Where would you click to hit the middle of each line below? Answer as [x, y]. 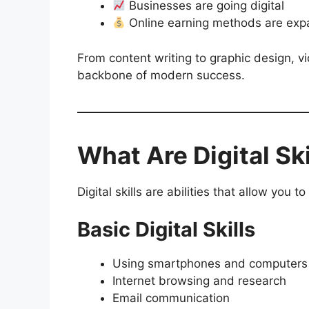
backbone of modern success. [161, 75]
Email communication [171, 298]
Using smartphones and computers [210, 264]
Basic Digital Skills [166, 230]
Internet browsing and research [199, 281]
